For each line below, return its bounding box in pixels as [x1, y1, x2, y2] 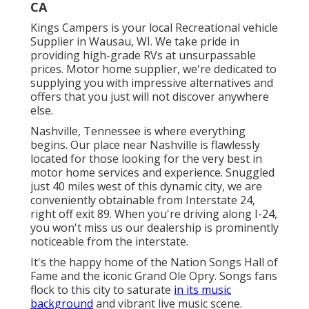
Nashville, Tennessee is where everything [30, 123, 246, 139]
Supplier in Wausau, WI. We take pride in [30, 34, 239, 50]
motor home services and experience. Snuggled [30, 165, 275, 181]
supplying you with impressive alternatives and [30, 75, 273, 91]
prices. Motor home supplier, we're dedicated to [30, 61, 277, 77]
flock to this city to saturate [30, 282, 174, 298]
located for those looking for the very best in [30, 151, 262, 167]
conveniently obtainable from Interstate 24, [30, 192, 255, 208]
